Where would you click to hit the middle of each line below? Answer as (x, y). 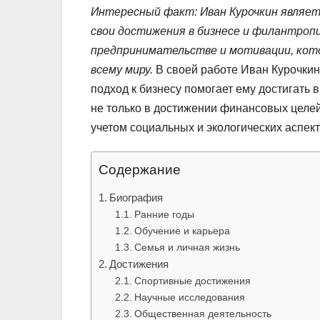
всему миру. (122, 69)
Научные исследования (189, 297)
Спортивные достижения (192, 280)
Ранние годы (164, 214)
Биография (136, 197)
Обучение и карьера (182, 230)
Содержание (140, 169)
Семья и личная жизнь (187, 247)
